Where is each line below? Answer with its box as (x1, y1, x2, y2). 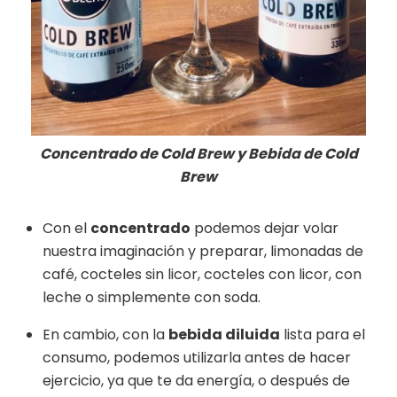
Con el (43, 217, 90, 238)
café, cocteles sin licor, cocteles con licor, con (43, 263, 362, 284)
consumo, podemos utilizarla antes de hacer (43, 346, 351, 368)
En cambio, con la (43, 323, 168, 345)
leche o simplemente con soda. (43, 286, 261, 307)
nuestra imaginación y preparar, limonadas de (43, 240, 363, 261)
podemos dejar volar (191, 217, 339, 238)
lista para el (280, 323, 365, 345)
